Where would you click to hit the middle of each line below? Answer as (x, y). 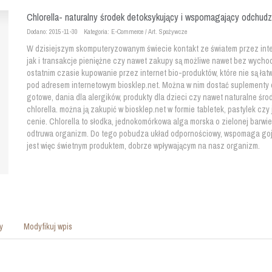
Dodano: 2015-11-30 (52, 31)
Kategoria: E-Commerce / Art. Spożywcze (135, 31)
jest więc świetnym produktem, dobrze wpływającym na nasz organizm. (143, 146)
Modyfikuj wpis (48, 226)
